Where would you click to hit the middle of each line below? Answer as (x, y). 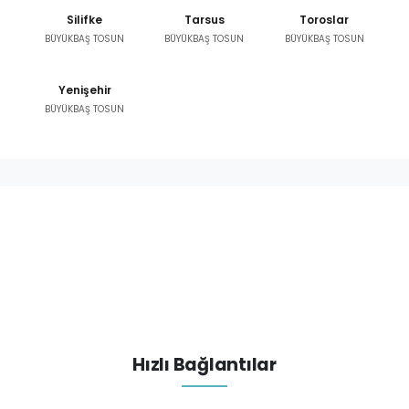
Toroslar (325, 20)
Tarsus (204, 20)
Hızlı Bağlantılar (204, 365)
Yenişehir (84, 90)
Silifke (85, 20)
